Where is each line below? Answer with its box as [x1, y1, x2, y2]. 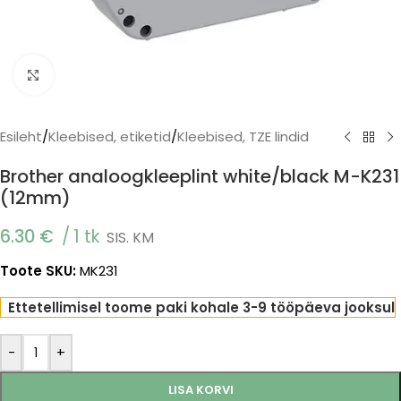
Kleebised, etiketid [48, 127, 171, 146]
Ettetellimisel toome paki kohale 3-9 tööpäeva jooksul [8, 298, 396, 317]
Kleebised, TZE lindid [177, 127, 309, 146]
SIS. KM [107, 228, 154, 247]
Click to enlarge [53, 66, 154, 84]
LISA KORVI [167, 381, 234, 398]
